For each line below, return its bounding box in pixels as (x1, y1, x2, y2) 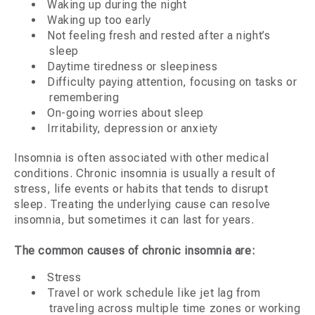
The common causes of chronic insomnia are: (14, 244, 256, 258)
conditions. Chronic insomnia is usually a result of (14, 167, 276, 181)
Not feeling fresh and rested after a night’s (47, 29, 271, 43)
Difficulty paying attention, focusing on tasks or (47, 75, 297, 89)
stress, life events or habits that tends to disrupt (14, 182, 269, 196)
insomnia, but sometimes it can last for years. (14, 213, 255, 227)
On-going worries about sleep (47, 106, 204, 120)
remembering (49, 91, 120, 105)
